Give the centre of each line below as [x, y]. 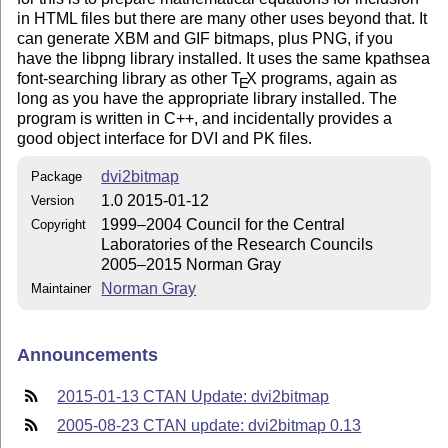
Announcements [88, 355]
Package [57, 176]
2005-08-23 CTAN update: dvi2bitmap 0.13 [209, 425]
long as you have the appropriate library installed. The [207, 99]
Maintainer [61, 288]
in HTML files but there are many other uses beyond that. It [222, 19]
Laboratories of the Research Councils [237, 244]
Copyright [59, 224]
